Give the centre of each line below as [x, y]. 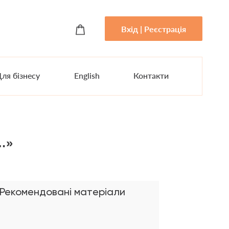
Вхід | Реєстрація [154, 29]
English [87, 75]
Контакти [151, 75]
